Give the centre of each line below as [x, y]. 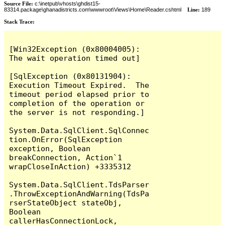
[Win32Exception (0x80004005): [75, 49]
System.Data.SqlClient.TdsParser [79, 184]
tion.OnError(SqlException [66, 139]
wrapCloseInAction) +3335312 [70, 166]
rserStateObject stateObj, [66, 202]
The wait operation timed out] [75, 58]
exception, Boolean [50, 148]
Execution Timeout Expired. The [79, 85]
